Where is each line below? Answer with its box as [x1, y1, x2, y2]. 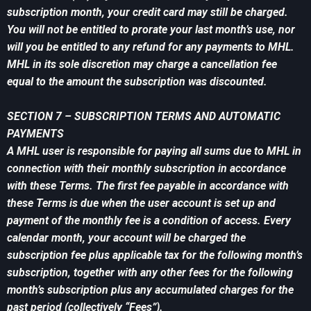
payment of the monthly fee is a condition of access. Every [7, 214, 291, 228]
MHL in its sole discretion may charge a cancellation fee [7, 58, 277, 72]
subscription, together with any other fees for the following [7, 266, 293, 280]
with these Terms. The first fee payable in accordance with [7, 179, 289, 193]
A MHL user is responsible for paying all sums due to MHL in [7, 144, 301, 158]
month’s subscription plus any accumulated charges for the [7, 283, 294, 297]
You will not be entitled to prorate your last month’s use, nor [7, 23, 295, 37]
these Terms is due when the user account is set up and [7, 196, 276, 210]
